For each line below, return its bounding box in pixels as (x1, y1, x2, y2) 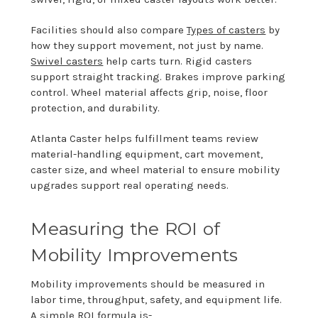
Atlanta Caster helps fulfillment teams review (31, 131, 259, 145)
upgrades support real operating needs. (31, 178, 232, 192)
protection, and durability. (31, 101, 160, 114)
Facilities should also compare (31, 23, 187, 36)
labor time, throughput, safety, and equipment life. (31, 292, 283, 306)
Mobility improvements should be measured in (31, 277, 265, 290)
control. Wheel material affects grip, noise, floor (31, 85, 268, 99)
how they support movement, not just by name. (31, 38, 264, 52)
